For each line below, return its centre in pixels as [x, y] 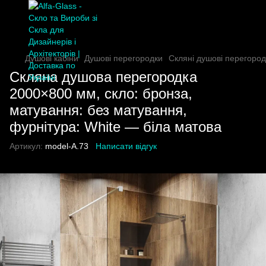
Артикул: [26, 146]
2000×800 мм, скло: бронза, [101, 94]
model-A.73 [66, 146]
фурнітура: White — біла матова [115, 127]
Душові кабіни [52, 58]
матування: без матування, [98, 110]
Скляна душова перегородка [103, 77]
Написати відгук [126, 146]
